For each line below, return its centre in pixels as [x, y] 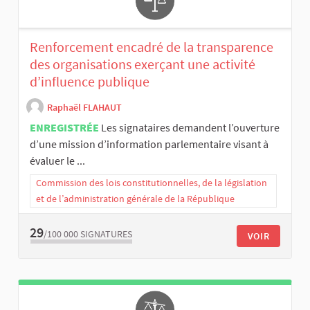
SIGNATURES [106, 234]
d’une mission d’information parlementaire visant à [149, 144]
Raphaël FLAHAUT [84, 108]
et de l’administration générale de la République [135, 199]
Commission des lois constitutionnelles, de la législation [152, 183]
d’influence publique [90, 82]
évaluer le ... [57, 161]
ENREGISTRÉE [64, 128]
